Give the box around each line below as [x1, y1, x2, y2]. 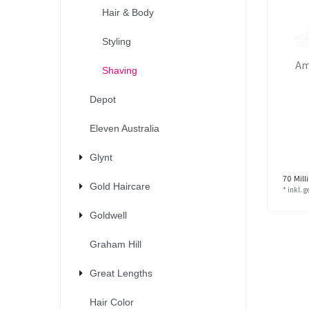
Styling [101, 35, 131, 47]
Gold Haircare [90, 180, 150, 192]
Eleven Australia [90, 122, 159, 134]
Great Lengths [90, 267, 152, 279]
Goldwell [90, 209, 127, 221]
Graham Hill [90, 238, 141, 250]
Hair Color [90, 296, 134, 308]
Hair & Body [101, 6, 154, 18]
